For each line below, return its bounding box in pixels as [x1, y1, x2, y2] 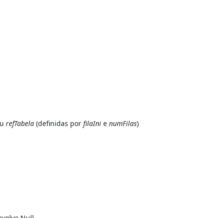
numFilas [109, 118, 137, 128]
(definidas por [34, 118, 84, 128]
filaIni [83, 118, 102, 128]
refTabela [6, 118, 35, 128]
